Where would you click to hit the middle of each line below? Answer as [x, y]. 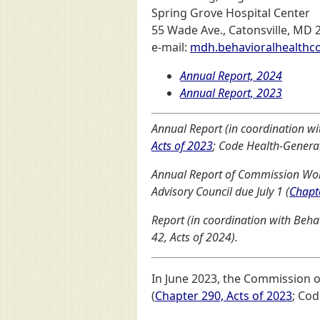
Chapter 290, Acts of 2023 [224, 296]
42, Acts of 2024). [195, 237]
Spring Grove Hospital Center [231, 13]
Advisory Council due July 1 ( [220, 191]
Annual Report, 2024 [231, 76]
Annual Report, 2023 [231, 93]
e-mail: [171, 47]
